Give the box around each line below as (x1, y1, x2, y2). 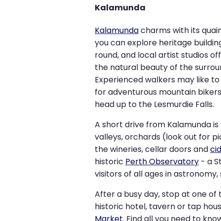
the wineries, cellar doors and (95, 144, 210, 155)
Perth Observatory (125, 156, 199, 168)
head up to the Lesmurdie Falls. (95, 99, 216, 110)
